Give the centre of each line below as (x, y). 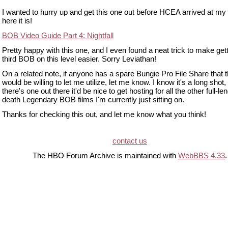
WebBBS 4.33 (202, 155)
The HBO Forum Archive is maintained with (105, 155)
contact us (130, 141)
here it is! (17, 21)
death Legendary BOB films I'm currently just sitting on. (93, 99)
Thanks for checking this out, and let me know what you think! (104, 114)
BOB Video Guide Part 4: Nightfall (58, 35)
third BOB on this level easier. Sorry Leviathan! (79, 59)
